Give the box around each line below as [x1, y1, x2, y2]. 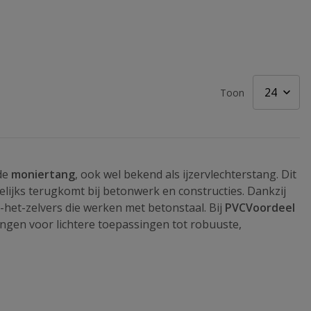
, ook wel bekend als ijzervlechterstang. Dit [75, 167, 296, 183]
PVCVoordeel [225, 200, 295, 216]
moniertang [11, 167, 75, 183]
